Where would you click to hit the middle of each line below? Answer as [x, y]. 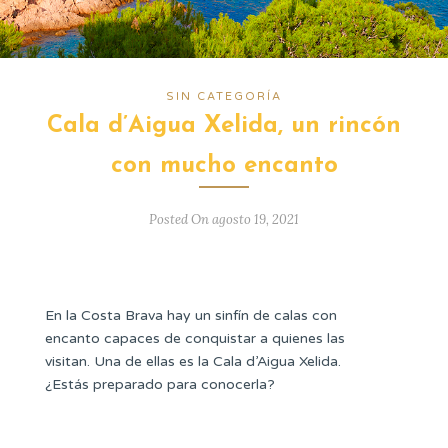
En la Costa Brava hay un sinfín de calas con [191, 315]
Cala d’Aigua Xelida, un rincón [224, 126]
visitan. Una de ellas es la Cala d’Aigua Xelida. [193, 361]
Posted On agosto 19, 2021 [224, 219]
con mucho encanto [224, 166]
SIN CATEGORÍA [224, 96]
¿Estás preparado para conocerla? [160, 384]
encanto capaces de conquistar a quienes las [195, 338]
